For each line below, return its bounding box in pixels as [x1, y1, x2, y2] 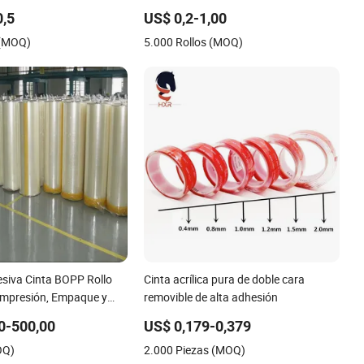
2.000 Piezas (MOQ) [144, 341, 246, 357]
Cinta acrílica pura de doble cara [144, 271, 305, 287]
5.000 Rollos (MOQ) [144, 33, 244, 50]
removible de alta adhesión [144, 288, 279, 305]
